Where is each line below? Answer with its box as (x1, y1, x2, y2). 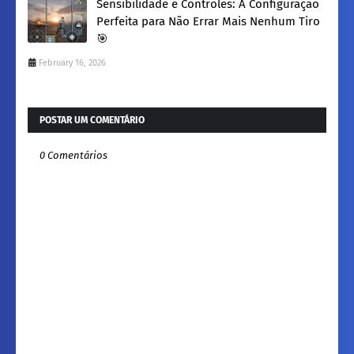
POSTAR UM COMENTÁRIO (40, 114, 145, 126)
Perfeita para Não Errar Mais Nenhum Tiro (96, 13, 320, 28)
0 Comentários (40, 149, 107, 161)
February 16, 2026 (39, 57, 106, 68)
